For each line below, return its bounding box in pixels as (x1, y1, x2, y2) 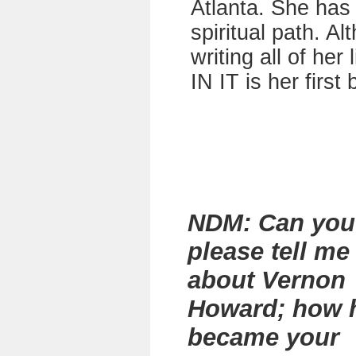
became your (188, 323, 339, 351)
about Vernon (188, 266, 346, 294)
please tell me (188, 238, 350, 265)
